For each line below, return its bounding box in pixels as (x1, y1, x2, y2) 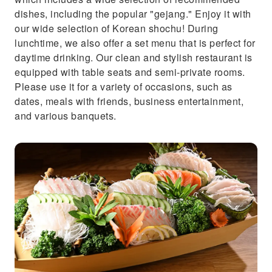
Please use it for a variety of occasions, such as (15, 80, 233, 93)
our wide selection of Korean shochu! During (15, 21, 219, 35)
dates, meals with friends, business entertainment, (15, 94, 243, 108)
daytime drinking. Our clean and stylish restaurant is (15, 50, 253, 64)
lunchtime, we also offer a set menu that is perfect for (15, 36, 256, 50)
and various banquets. (15, 109, 117, 123)
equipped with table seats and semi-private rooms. (15, 65, 245, 79)
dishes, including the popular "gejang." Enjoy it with (15, 7, 251, 21)
